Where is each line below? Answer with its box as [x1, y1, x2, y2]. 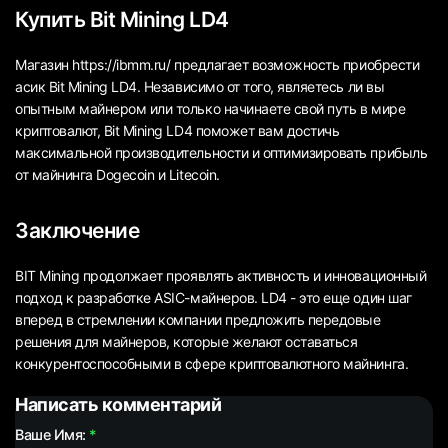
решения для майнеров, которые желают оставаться [15, 333, 358, 351]
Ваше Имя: [15, 426, 86, 444]
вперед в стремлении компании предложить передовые [15, 311, 381, 329]
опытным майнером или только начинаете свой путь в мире [15, 99, 406, 117]
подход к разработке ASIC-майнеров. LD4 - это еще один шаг [15, 289, 412, 307]
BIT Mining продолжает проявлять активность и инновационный [15, 267, 427, 285]
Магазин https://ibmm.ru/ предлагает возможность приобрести [15, 55, 420, 73]
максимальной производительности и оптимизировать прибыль [15, 143, 428, 161]
